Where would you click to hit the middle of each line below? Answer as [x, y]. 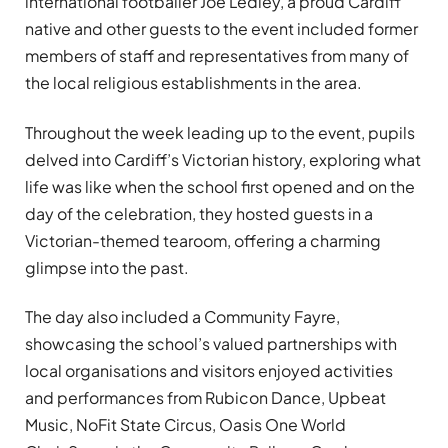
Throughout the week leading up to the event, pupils [220, 132]
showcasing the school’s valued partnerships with [211, 343]
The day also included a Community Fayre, [182, 316]
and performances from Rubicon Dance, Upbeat [205, 397]
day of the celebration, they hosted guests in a [199, 213]
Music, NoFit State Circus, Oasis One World [185, 424]
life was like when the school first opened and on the [220, 186]
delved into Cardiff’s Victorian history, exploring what [223, 159]
